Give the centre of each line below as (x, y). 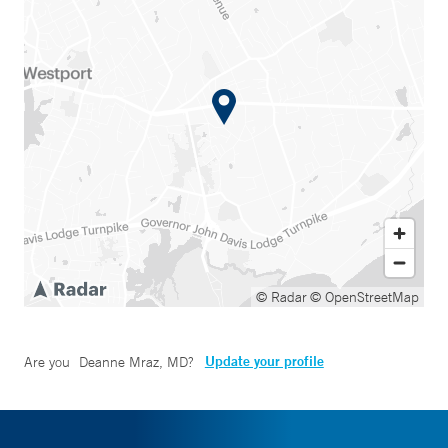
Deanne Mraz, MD (133, 362)
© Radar (281, 297)
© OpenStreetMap (364, 297)
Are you (49, 362)
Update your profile (264, 361)
